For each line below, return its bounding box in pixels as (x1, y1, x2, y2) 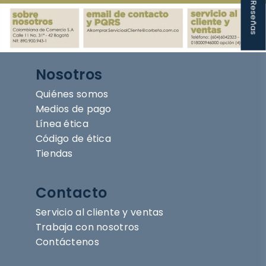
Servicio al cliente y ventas (35, 205, 164, 219)
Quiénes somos (35, 87, 109, 101)
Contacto (35, 182, 107, 202)
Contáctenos (35, 235, 99, 249)
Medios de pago (35, 102, 112, 116)
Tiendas (35, 146, 73, 160)
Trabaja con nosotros (35, 220, 140, 234)
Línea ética (35, 116, 88, 131)
